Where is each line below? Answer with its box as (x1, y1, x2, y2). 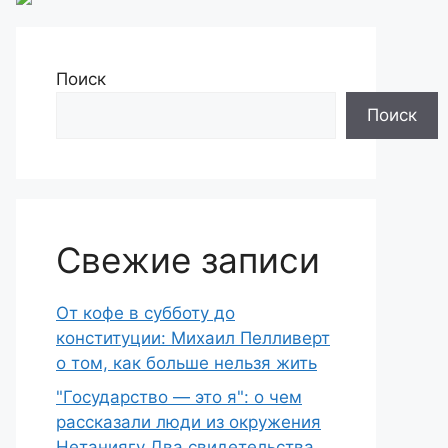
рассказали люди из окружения (56, 411, 321, 432)
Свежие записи (56, 239, 320, 281)
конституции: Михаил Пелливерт (56, 328, 330, 348)
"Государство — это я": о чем (56, 386, 302, 407)
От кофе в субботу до (56, 303, 235, 323)
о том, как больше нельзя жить (56, 353, 317, 373)
